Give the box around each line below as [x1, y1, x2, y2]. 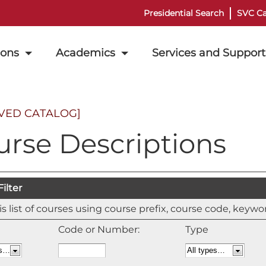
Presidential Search [143, 7, 224, 18]
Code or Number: [58, 224, 140, 235]
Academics [56, 46, 115, 59]
